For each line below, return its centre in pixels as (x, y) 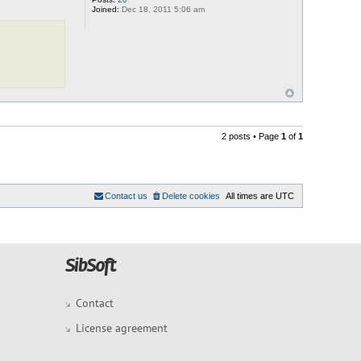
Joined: (105, 10)
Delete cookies (191, 195)
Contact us (126, 195)
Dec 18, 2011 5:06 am (162, 10)
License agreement (122, 328)
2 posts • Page (251, 136)
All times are (251, 195)
